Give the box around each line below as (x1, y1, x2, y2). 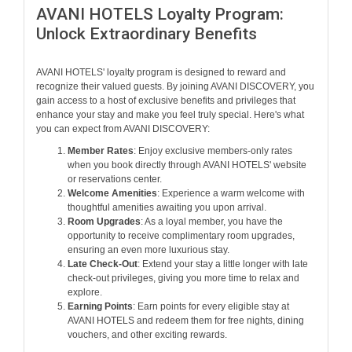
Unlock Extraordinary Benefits (36, 24, 257, 44)
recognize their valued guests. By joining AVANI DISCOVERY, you (36, 80, 314, 92)
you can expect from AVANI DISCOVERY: (36, 123, 210, 134)
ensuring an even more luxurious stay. (68, 244, 229, 255)
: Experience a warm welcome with (157, 187, 305, 199)
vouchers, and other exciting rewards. (68, 328, 227, 340)
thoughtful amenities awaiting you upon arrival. (68, 201, 266, 213)
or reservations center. (68, 173, 162, 185)
